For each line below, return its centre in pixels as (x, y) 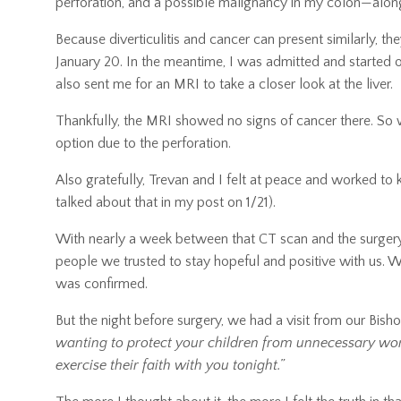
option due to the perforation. (143, 144)
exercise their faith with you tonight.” (170, 366)
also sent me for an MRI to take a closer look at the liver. (224, 85)
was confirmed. (102, 284)
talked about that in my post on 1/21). (166, 203)
